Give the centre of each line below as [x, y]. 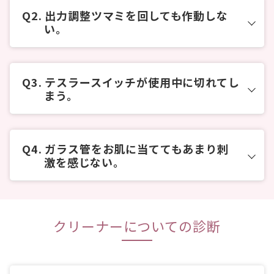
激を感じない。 [84, 162]
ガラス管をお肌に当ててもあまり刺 [135, 148]
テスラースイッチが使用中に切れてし [141, 82]
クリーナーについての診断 [137, 225]
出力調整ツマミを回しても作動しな [135, 15]
